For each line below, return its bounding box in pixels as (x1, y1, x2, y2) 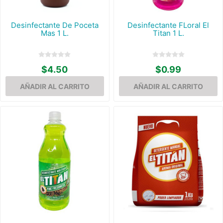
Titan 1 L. (152, 28, 184, 38)
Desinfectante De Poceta (10, 20, 99, 30)
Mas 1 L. (40, 28, 69, 38)
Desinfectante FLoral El (127, 20, 210, 30)
